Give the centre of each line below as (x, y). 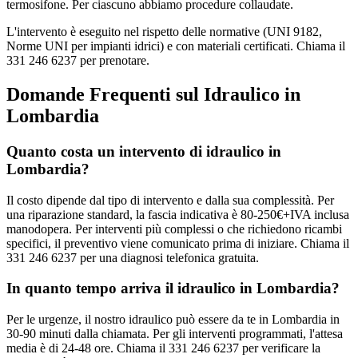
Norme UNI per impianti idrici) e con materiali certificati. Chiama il (176, 46)
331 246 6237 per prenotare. (78, 61)
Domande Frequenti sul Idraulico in (153, 95)
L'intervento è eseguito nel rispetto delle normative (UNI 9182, (164, 32)
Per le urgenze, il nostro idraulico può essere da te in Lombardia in (173, 320)
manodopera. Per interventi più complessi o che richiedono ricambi (174, 229)
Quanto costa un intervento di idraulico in (144, 151)
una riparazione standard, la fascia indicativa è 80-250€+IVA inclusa (178, 214)
